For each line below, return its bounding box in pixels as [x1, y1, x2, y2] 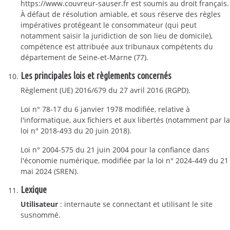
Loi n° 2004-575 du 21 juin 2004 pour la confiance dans [21, 145, 209, 155]
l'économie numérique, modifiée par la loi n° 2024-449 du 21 [21, 156, 228, 165]
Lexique [21, 184, 47, 195]
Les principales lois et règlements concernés [21, 70, 171, 81]
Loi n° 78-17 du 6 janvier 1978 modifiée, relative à [21, 104, 190, 114]
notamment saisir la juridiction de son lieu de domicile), [21, 31, 213, 41]
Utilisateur [21, 199, 58, 209]
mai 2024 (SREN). [21, 166, 79, 176]
